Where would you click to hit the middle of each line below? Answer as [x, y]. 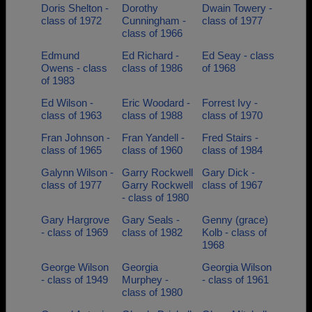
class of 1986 [152, 68]
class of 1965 [71, 150]
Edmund [60, 55]
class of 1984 [232, 150]
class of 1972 [71, 21]
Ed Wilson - [67, 103]
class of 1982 [152, 232]
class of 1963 [71, 115]
